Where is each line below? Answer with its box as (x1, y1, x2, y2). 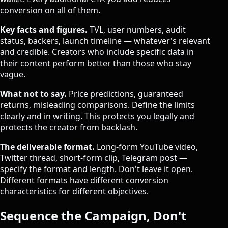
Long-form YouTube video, (95, 141, 198, 153)
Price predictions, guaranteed (67, 88, 183, 100)
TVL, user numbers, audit (88, 24, 186, 36)
